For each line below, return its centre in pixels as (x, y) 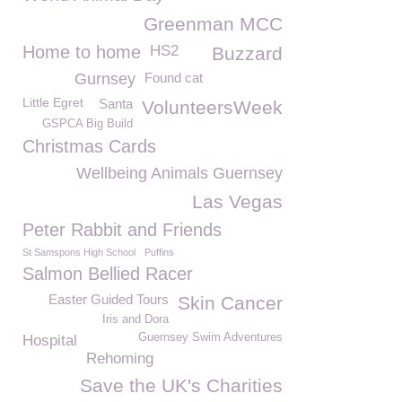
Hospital (50, 341)
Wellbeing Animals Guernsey (179, 173)
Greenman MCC (213, 24)
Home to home (82, 52)
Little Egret (53, 102)
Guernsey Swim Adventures (210, 337)
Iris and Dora (135, 319)
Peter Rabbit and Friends (122, 230)
